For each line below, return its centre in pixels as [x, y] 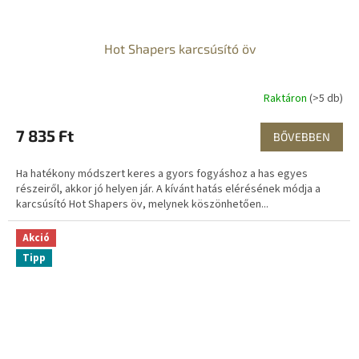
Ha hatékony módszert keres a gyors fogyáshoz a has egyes [162, 173]
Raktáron [286, 99]
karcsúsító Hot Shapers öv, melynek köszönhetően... [142, 204]
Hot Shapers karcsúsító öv [179, 48]
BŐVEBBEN [302, 136]
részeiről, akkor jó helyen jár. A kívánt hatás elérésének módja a [168, 189]
